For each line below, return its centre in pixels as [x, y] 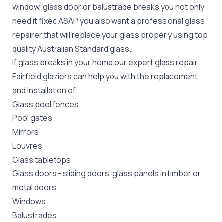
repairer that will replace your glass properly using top [110, 35]
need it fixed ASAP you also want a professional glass [109, 21]
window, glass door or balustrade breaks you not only [108, 7]
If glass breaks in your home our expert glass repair [105, 62]
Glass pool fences [46, 104]
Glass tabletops [42, 160]
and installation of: [45, 90]
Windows [29, 201]
